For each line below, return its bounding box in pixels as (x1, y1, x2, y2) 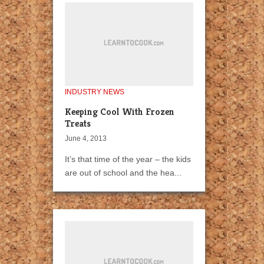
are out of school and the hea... (65, 168, 181, 178)
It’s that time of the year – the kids (65, 154, 191, 164)
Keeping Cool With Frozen (65, 105, 174, 118)
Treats (65, 117, 91, 130)
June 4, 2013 (65, 134, 107, 143)
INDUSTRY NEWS (65, 88, 124, 97)
